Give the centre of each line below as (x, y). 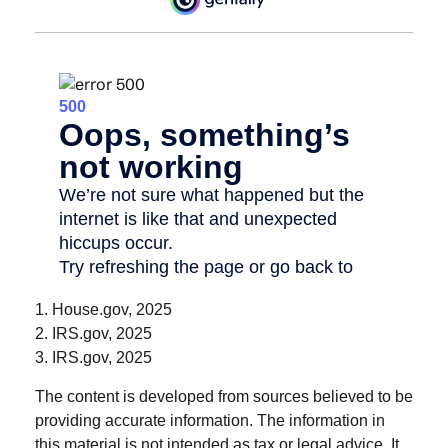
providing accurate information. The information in (210, 420)
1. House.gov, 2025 (103, 309)
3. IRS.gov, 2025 (93, 357)
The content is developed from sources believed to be (224, 396)
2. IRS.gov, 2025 (93, 333)
